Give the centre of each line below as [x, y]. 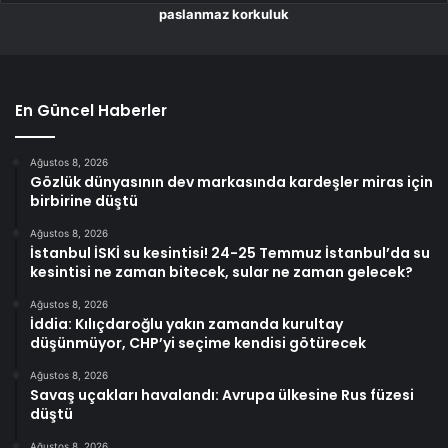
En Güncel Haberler [91, 110]
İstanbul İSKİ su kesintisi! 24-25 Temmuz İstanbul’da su [230, 252]
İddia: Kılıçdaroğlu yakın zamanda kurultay [186, 323]
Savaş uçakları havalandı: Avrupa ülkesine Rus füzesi [222, 394]
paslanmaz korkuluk [224, 13]
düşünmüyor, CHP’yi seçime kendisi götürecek [198, 342]
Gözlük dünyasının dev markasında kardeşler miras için [231, 181]
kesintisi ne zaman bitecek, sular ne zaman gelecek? [221, 271]
